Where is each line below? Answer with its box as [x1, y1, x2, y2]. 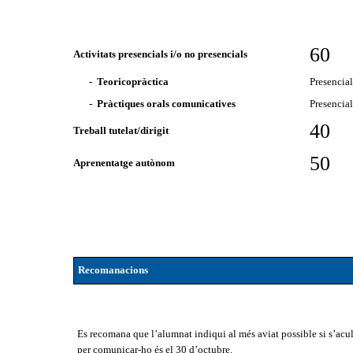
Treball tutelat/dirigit [73, 124, 169, 136]
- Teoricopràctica [89, 76, 169, 87]
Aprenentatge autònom [73, 157, 176, 169]
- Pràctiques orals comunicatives [89, 98, 236, 110]
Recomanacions [77, 264, 148, 276]
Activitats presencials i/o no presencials [73, 48, 248, 60]
